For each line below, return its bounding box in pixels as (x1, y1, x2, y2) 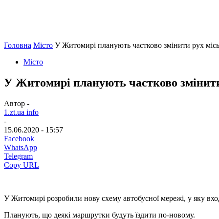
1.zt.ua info (4, 108, 39, 116)
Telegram (4, 152, 33, 160)
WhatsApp (4, 143, 37, 152)
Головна (4, 41, 31, 49)
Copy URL (4, 160, 39, 169)
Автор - (4, 99, 29, 108)
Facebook (4, 134, 34, 143)
